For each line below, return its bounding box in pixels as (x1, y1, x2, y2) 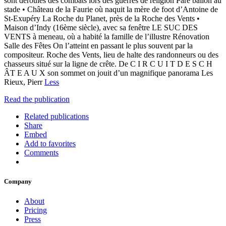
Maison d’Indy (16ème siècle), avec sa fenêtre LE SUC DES (4, 23, 198, 32)
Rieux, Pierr (4, 77, 44, 86)
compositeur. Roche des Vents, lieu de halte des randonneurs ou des (4, 50, 218, 59)
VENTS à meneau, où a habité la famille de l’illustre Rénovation (4, 32, 209, 41)
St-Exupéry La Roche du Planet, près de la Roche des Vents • (4, 14, 200, 23)
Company (4, 178, 32, 186)
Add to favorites (24, 139, 76, 148)
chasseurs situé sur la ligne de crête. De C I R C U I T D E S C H (4, 59, 212, 68)
